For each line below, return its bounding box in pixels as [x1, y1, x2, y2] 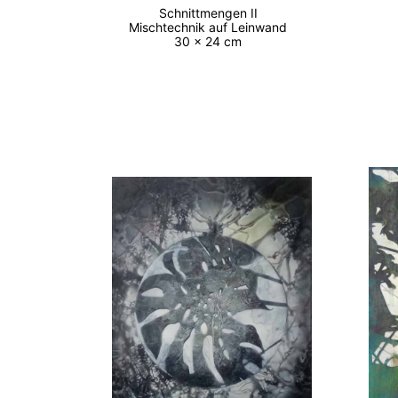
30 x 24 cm [174, 34, 250, 50]
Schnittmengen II [158, 5, 265, 21]
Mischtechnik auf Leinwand [129, 20, 295, 36]
